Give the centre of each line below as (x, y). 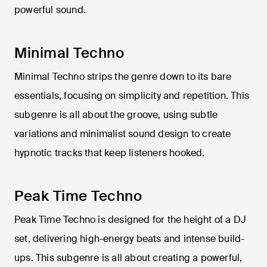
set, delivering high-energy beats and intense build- (130, 239)
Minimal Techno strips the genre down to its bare (123, 77)
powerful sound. (50, 10)
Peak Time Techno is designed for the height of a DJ (131, 220)
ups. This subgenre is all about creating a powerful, (128, 258)
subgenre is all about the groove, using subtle (116, 115)
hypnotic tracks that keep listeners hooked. (110, 153)
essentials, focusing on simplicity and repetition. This (132, 96)
